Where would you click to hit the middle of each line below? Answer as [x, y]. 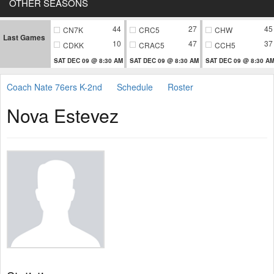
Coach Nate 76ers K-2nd [54, 87]
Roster [180, 87]
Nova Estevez [63, 115]
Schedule [135, 87]
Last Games [24, 37]
